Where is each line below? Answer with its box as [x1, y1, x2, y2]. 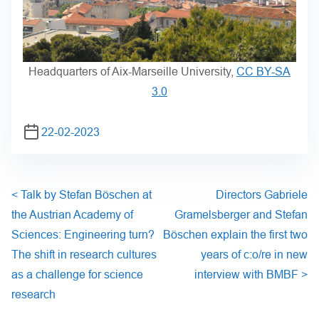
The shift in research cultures [11, 248, 157, 261]
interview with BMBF [194, 268, 301, 281]
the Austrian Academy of [11, 208, 133, 221]
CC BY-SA [236, 65, 291, 78]
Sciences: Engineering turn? [11, 228, 155, 241]
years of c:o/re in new [201, 248, 308, 261]
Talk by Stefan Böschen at [21, 188, 152, 201]
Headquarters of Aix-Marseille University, [28, 65, 236, 78]
